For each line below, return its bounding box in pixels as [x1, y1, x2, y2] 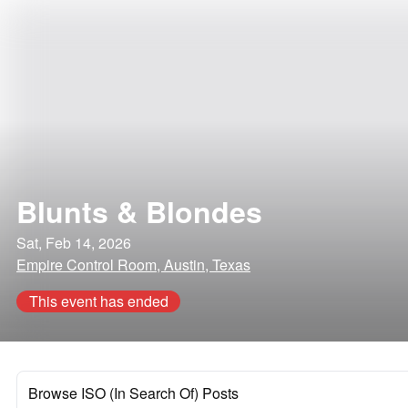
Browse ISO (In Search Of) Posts [28, 382, 239, 403]
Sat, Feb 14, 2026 [16, 232, 131, 253]
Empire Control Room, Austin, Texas [16, 254, 250, 275]
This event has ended [28, 291, 168, 311]
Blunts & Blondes [16, 190, 262, 232]
